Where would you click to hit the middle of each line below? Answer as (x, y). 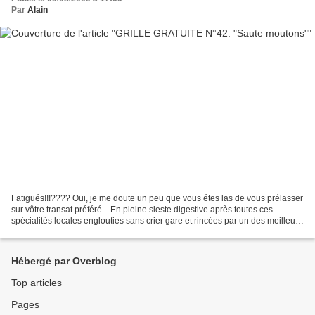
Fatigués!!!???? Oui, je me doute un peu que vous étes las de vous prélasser (157, 198)
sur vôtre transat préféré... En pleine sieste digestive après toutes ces (142, 209)
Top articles (37, 283)
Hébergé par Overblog (64, 261)
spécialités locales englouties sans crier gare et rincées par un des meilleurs (157, 220)
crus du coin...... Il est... (54, 232)
